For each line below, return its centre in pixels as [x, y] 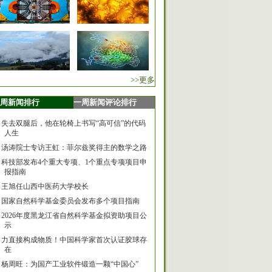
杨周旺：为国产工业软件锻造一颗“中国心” [70, 264]
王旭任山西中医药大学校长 [45, 186]
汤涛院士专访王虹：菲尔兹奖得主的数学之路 [74, 148]
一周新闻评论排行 [105, 102]
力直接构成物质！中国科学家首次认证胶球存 [74, 240]
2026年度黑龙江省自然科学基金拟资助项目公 [74, 216]
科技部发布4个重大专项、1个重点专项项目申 [74, 162]
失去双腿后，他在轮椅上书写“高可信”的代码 [73, 123]
